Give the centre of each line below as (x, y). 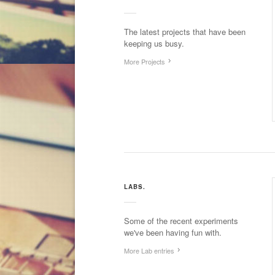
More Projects (144, 61)
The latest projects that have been (185, 32)
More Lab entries (149, 250)
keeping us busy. (154, 43)
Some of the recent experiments (181, 220)
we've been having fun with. (173, 232)
